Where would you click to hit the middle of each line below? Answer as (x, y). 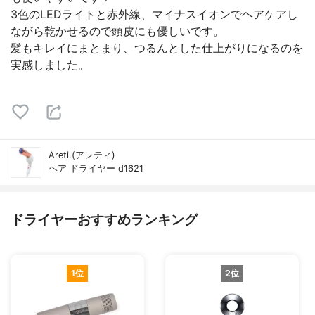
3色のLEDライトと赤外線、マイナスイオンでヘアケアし (154, 14)
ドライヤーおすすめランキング (104, 219)
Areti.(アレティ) (82, 155)
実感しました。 (50, 65)
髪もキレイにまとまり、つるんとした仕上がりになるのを (157, 48)
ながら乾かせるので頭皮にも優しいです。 (117, 31)
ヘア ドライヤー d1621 (96, 168)
